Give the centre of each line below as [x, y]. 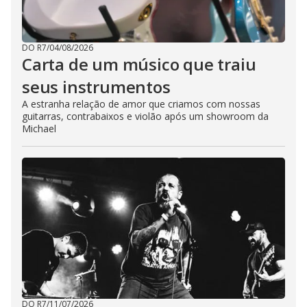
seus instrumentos [96, 87]
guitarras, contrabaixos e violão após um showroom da [145, 116]
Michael [39, 129]
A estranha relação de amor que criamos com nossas [141, 104]
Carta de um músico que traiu [139, 64]
